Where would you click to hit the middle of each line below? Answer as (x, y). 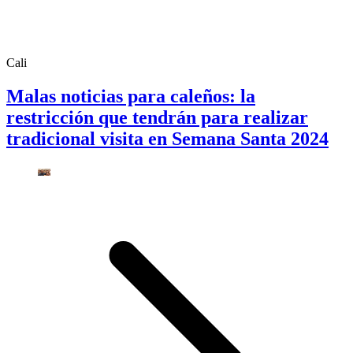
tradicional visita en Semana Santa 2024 (167, 138)
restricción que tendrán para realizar (157, 117)
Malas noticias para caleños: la (131, 96)
